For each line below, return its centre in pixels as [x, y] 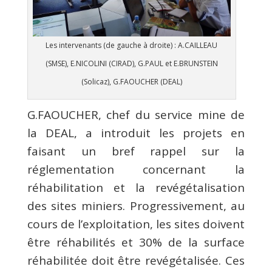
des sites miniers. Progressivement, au [136, 206]
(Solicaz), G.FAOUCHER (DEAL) [131, 82]
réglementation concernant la [136, 170]
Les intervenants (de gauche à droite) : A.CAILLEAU [132, 46]
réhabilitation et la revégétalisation [136, 188]
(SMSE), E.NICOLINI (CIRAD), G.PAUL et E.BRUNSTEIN [131, 64]
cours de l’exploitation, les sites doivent [136, 224]
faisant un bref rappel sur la [136, 151]
